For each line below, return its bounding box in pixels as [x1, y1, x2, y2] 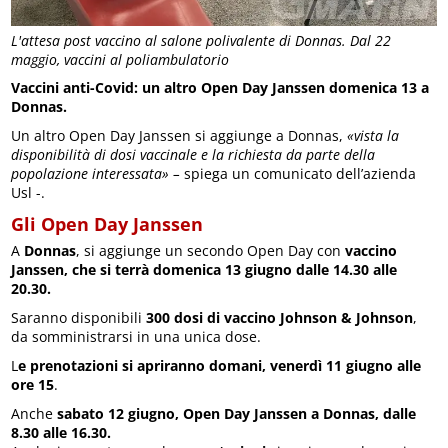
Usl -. [11, 183, 46, 202]
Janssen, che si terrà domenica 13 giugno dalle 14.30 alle [11, 260, 398, 279]
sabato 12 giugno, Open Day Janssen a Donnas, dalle [57, 404, 417, 423]
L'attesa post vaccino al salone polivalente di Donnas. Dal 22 [11, 31, 392, 51]
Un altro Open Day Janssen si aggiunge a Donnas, [11, 126, 348, 145]
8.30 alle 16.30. [11, 423, 116, 442]
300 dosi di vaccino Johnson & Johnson [146, 308, 414, 327]
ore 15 [11, 375, 55, 394]
